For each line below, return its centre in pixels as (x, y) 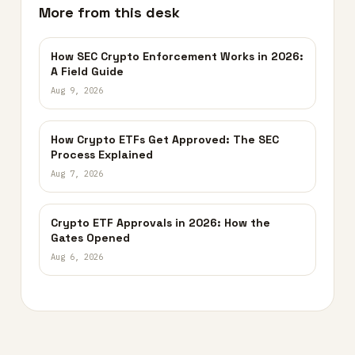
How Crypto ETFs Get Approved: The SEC (165, 139)
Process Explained (102, 154)
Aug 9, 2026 (77, 90)
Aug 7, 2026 (77, 173)
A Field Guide (87, 71)
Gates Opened (90, 237)
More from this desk (109, 12)
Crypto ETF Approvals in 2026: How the (160, 222)
